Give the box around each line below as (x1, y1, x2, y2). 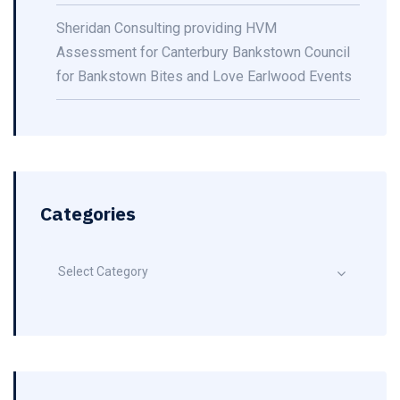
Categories (40, 201, 136, 226)
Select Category (58, 264, 148, 279)
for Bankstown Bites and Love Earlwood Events (56, 68, 352, 85)
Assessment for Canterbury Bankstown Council (56, 44, 350, 61)
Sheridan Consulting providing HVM (56, 20, 277, 37)
